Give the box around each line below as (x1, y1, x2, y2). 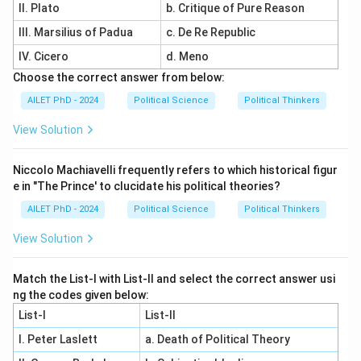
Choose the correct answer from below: (13, 71, 225, 84)
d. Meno (165, 50, 209, 63)
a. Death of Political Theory (144, 333, 290, 346)
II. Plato (18, 2, 60, 15)
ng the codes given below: (13, 288, 149, 301)
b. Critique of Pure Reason (165, 2, 305, 15)
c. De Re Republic (165, 26, 258, 39)
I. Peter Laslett (18, 333, 98, 346)
